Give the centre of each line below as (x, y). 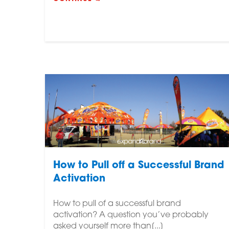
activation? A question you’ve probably (131, 215)
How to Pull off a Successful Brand (139, 166)
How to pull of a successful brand (117, 204)
